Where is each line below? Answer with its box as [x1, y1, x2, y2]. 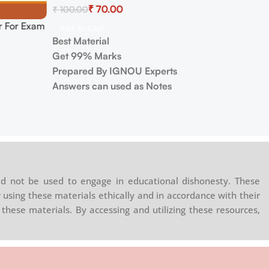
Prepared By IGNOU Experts [52, 65, 180, 77]
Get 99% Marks [52, 50, 122, 62]
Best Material [52, 35, 110, 47]
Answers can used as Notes [52, 80, 172, 92]
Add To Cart [59, 23, 104, 34]
